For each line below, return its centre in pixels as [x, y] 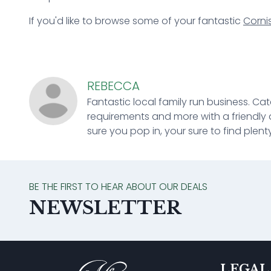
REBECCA [113, 86]
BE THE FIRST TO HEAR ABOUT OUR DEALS [118, 186]
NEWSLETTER [105, 207]
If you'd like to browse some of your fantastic [135, 21]
